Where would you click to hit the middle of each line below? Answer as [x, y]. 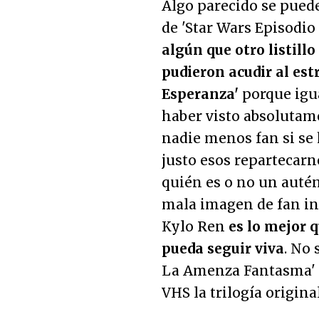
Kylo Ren [195, 226]
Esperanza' [200, 94]
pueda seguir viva [223, 248]
